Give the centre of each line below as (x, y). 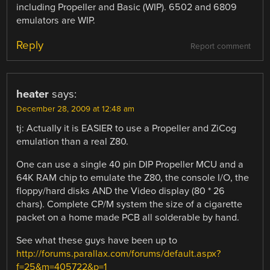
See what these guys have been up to (97, 241)
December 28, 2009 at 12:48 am (76, 109)
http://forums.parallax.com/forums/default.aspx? (119, 254)
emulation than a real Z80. (73, 141)
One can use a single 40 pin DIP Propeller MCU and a (130, 164)
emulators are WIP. (56, 20)
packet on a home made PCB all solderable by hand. (128, 217)
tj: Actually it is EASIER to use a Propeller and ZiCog (127, 128)
